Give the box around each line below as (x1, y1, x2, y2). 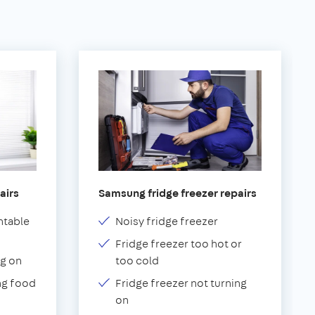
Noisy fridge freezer (115, 213, 218, 229)
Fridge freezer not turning (115, 275, 247, 290)
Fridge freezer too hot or (115, 236, 242, 251)
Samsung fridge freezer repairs (98, 185, 257, 200)
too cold (115, 252, 159, 268)
